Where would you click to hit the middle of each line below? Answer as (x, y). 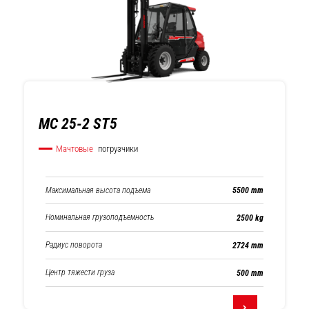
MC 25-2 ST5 (78, 124)
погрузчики (117, 149)
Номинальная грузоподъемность (100, 217)
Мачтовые (74, 149)
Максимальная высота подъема (98, 190)
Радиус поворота (74, 245)
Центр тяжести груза (80, 272)
